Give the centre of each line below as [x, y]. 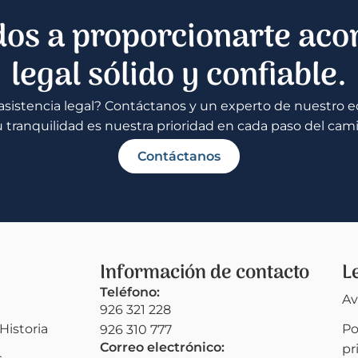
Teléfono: [130, 292]
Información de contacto [205, 272]
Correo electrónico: [163, 347]
